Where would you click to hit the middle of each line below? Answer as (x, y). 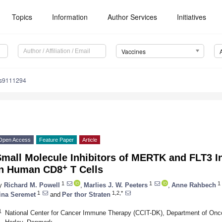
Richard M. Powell (32, 185)
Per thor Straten (86, 194)
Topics (22, 17)
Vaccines (133, 52)
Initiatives (192, 17)
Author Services (133, 17)
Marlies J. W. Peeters (116, 185)
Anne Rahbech (194, 185)
